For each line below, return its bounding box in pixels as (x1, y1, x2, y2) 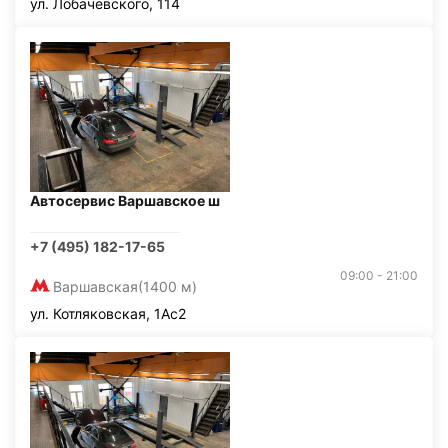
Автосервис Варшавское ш (30, 192, 220, 209)
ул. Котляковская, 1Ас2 (30, 305, 186, 322)
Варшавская (53, 278, 138, 295)
